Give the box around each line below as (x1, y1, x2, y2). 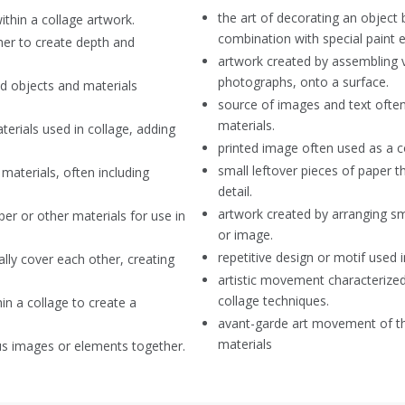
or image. (218, 225, 273, 243)
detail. (218, 182, 252, 200)
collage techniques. (218, 291, 329, 309)
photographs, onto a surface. (218, 72, 389, 90)
